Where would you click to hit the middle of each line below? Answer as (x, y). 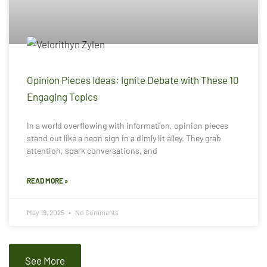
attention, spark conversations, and (92, 151)
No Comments (96, 212)
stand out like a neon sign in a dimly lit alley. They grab (124, 138)
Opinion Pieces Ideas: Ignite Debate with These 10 (133, 80)
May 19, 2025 (46, 212)
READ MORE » (47, 181)
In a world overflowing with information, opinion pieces (128, 126)
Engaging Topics (62, 97)
